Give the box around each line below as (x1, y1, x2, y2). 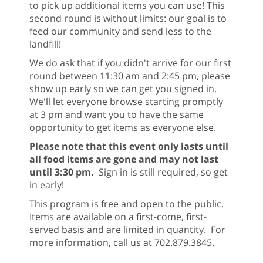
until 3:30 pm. (29, 166, 99, 179)
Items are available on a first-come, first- (29, 210, 207, 224)
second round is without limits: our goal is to (29, 12, 227, 25)
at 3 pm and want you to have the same (29, 108, 204, 122)
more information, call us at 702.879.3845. (29, 236, 214, 249)
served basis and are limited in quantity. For (29, 223, 225, 237)
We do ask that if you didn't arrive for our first (29, 56, 231, 70)
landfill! (29, 38, 63, 51)
